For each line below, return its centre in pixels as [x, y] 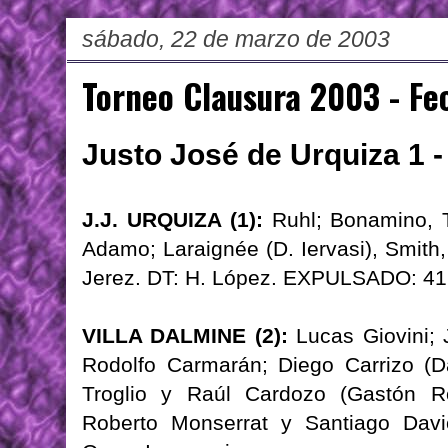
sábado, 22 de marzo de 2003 [236, 39]
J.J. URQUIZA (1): [172, 220]
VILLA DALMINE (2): [185, 336]
